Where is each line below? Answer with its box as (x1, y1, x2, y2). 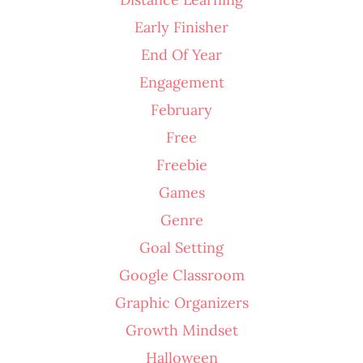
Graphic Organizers (114, 293, 249, 312)
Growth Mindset (125, 320, 238, 340)
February (151, 100, 212, 119)
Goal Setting (139, 237, 224, 257)
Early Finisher (135, 17, 228, 36)
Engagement (139, 72, 224, 92)
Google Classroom (118, 265, 245, 284)
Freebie (156, 155, 207, 174)
